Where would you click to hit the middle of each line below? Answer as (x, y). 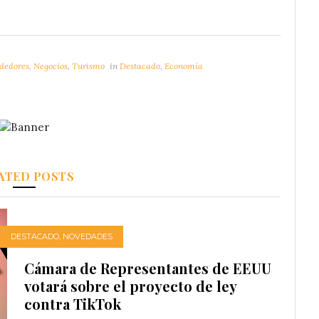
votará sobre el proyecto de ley (130, 286)
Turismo (88, 66)
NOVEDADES (88, 237)
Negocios (51, 66)
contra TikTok (73, 303)
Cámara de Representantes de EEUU (148, 268)
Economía (184, 66)
